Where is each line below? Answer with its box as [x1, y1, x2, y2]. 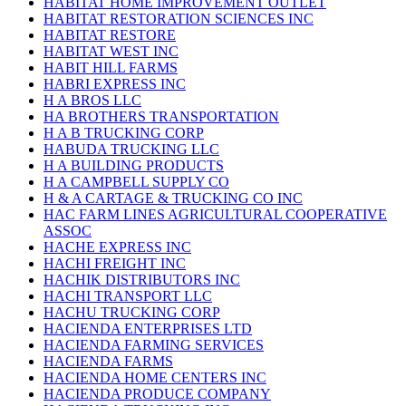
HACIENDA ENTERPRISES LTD [43, 321, 252, 337]
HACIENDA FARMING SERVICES [43, 337, 264, 353]
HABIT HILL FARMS [43, 60, 178, 76]
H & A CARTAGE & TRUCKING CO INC [43, 190, 303, 207]
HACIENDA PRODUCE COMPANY [43, 386, 271, 402]
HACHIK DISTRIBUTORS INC [43, 272, 240, 288]
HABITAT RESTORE [43, 27, 176, 43]
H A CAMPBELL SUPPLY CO [43, 174, 229, 190]
